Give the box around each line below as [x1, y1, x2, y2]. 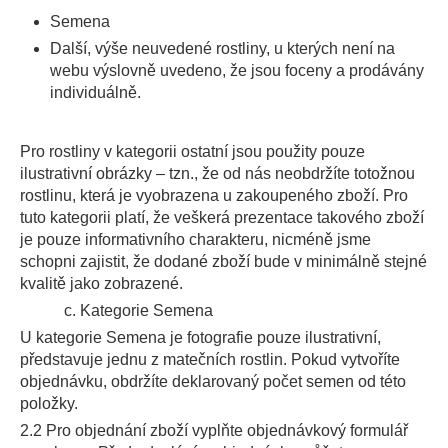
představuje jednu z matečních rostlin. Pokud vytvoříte [20, 351, 400, 368]
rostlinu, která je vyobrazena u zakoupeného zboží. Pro [20, 187, 408, 204]
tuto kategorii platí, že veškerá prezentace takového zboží [20, 209, 424, 226]
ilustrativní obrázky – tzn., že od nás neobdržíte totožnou [20, 165, 415, 182]
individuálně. [50, 84, 141, 101]
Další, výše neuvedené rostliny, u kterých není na [50, 40, 395, 57]
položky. [20, 395, 78, 412]
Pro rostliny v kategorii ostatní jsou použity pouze [20, 143, 365, 160]
